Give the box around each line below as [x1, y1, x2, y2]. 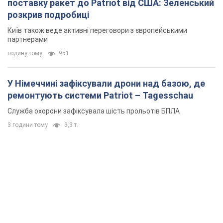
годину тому [7, 50, 42, 57]
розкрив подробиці [7, 9, 89, 20]
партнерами [7, 35, 48, 44]
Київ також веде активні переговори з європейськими [7, 26, 187, 35]
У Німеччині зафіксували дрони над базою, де [7, 78, 205, 89]
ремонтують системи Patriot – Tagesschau [7, 90, 193, 101]
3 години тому [7, 121, 48, 129]
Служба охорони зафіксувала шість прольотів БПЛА [7, 107, 180, 115]
